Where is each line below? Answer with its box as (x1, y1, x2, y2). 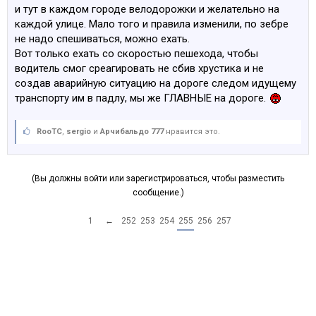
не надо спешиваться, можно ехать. (15, 32, 190, 46)
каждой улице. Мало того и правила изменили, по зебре (15, 18, 288, 31)
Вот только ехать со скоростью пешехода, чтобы (15, 47, 258, 61)
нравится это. (164, 127, 220, 137)
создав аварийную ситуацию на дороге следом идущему (15, 77, 296, 90)
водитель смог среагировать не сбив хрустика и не (15, 62, 264, 75)
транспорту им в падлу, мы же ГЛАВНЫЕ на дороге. (15, 92, 269, 105)
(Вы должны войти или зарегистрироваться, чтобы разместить (32, 174, 284, 184)
